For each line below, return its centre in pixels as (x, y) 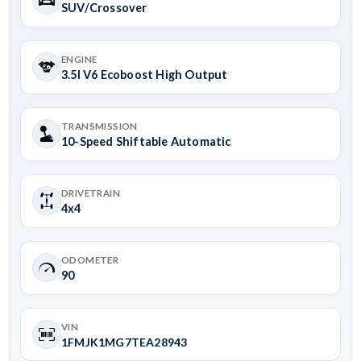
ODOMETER (90, 260)
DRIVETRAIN (91, 193)
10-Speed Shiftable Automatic (146, 142)
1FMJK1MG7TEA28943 (124, 342)
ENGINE (79, 60)
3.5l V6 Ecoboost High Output (145, 75)
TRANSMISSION (100, 127)
